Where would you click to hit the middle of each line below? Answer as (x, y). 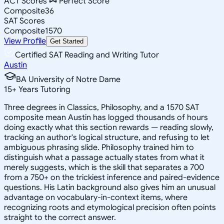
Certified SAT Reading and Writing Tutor (87, 55)
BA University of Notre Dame (68, 79)
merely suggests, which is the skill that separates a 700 (104, 167)
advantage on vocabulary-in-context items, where (96, 197)
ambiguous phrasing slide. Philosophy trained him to (99, 147)
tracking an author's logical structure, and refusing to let (107, 137)
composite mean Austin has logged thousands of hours (106, 117)
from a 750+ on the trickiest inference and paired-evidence (112, 177)
